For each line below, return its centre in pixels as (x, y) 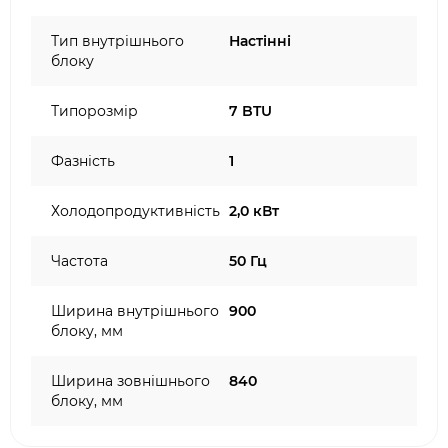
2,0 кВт (254, 211)
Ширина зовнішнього (130, 381)
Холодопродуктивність (135, 211)
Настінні (260, 41)
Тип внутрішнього (117, 41)
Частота (79, 261)
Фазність (83, 161)
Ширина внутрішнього (135, 311)
